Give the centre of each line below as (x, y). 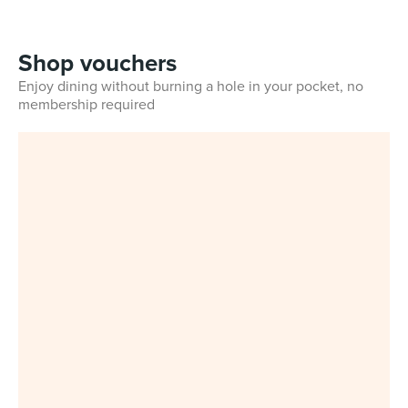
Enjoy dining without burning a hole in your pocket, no (191, 87)
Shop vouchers (97, 63)
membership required (87, 105)
